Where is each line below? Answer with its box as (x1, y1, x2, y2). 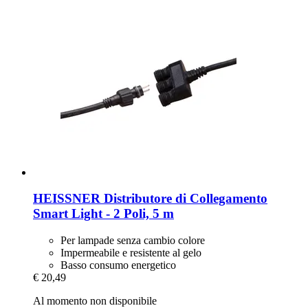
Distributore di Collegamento (100, 191, 267, 206)
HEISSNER (33, 191, 100, 206)
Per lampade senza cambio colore (60, 234, 205, 247)
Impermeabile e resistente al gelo (60, 247, 201, 259)
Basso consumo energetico (60, 259, 176, 272)
